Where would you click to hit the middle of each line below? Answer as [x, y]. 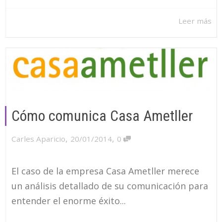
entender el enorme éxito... [69, 200]
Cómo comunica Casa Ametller [102, 115]
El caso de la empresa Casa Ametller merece [105, 171]
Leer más [195, 21]
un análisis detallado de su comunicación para [110, 186]
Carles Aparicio [38, 139]
